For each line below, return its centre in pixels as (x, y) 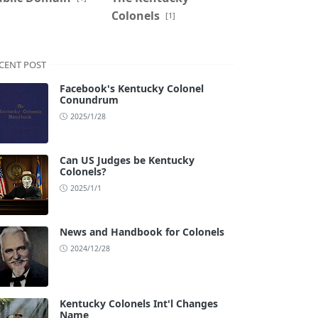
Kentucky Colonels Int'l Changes (139, 303)
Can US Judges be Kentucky (127, 160)
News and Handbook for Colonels (142, 231)
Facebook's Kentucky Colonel (132, 88)
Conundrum (89, 99)
